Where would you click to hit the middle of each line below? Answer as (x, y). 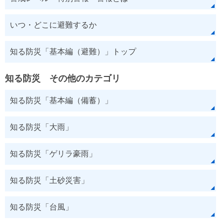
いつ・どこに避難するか (53, 25)
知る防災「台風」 (41, 207)
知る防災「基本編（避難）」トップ (73, 52)
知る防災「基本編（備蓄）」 (61, 100)
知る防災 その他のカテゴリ (63, 78)
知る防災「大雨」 (41, 127)
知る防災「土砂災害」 (49, 180)
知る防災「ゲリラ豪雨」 (53, 154)
